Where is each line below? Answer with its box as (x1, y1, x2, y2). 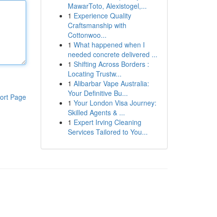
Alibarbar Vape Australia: (73, 78, 149, 88)
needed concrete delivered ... (67, 49, 157, 59)
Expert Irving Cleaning (73, 117, 141, 127)
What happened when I (73, 40, 145, 49)
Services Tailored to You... (67, 127, 148, 137)
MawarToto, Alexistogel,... (67, 1, 147, 11)
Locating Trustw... (67, 69, 122, 78)
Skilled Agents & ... (67, 108, 125, 117)
